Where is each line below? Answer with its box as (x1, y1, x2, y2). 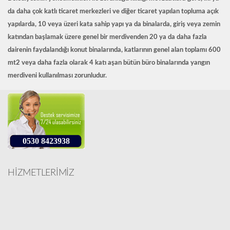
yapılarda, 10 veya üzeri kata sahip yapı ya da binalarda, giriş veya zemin (8, 21, 220, 28)
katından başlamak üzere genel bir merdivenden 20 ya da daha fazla (8, 34, 207, 41)
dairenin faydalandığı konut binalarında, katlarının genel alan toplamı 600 (8, 47, 221, 54)
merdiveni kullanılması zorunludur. (8, 72, 108, 80)
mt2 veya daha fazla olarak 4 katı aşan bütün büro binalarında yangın (8, 60, 210, 67)
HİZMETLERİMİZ (8, 168, 74, 178)
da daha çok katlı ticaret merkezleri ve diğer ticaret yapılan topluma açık (8, 8, 219, 15)
